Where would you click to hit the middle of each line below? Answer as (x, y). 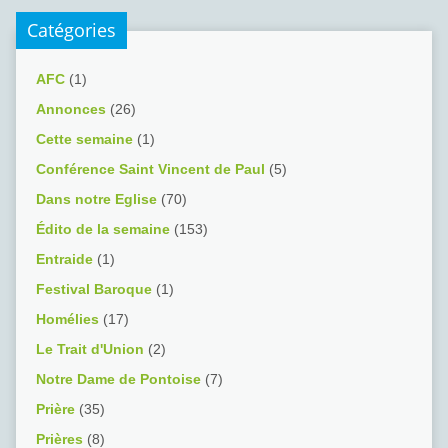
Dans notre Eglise (96, 199)
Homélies (67, 319)
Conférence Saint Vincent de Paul (150, 169)
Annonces (70, 109)
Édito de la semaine (102, 229)
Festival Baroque (93, 289)
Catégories (71, 30)
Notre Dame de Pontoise (118, 379)
